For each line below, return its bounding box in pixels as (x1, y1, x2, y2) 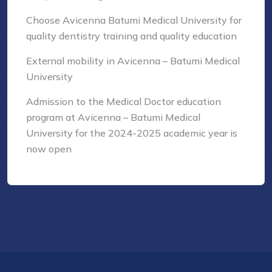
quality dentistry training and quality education (26, 30, 237, 42)
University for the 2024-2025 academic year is (26, 127, 237, 140)
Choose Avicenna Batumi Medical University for (26, 14, 242, 27)
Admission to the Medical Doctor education (26, 95, 221, 108)
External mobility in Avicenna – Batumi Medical (26, 55, 240, 67)
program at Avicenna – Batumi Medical (26, 111, 200, 124)
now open (26, 143, 72, 155)
